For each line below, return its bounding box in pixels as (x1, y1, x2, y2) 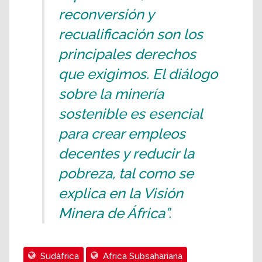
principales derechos (58, 46, 196, 63)
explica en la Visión (58, 185, 183, 202)
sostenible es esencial (58, 105, 202, 123)
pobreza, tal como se (58, 165, 194, 182)
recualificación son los (58, 26, 203, 43)
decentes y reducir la (58, 145, 194, 163)
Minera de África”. (58, 205, 171, 222)
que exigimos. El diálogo (58, 65, 218, 83)
